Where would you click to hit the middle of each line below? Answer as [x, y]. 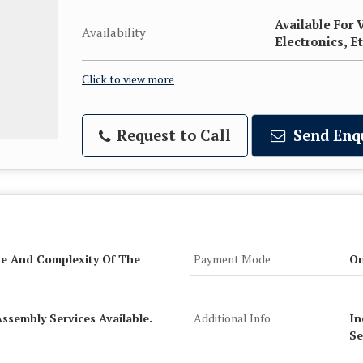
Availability [114, 32]
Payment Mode [232, 259]
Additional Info [232, 318]
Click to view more [128, 79]
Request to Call [172, 135]
